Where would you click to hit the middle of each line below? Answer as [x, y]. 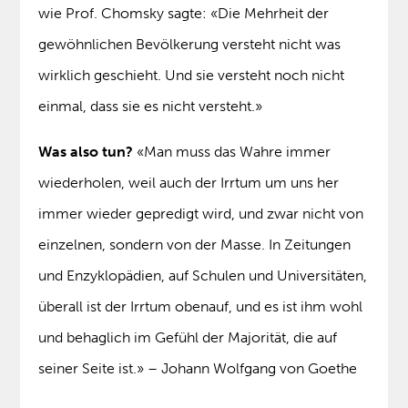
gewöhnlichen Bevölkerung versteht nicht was [190, 45]
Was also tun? [86, 152]
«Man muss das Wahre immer [232, 152]
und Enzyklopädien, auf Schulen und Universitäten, [203, 276]
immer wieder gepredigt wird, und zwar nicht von [201, 214]
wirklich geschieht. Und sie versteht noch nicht [192, 76]
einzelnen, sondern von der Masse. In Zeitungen [195, 245]
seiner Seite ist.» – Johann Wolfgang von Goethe [198, 369]
